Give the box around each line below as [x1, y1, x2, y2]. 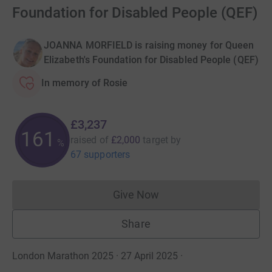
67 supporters [70, 148, 131, 160]
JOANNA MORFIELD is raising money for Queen [44, 39, 254, 51]
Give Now [112, 188, 160, 201]
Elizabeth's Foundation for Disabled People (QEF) [44, 53, 259, 66]
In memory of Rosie [41, 76, 128, 89]
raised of [70, 134, 109, 146]
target [143, 134, 168, 146]
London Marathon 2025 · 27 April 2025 [12, 250, 178, 262]
